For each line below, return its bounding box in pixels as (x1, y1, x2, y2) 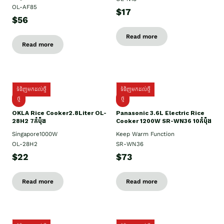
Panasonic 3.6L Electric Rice (116, 109, 204, 117)
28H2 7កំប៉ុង (12, 117, 46, 125)
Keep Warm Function (116, 130, 174, 138)
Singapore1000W (12, 130, 57, 138)
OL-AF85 (12, 3, 37, 11)
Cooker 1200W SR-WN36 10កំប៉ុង (116, 117, 211, 125)
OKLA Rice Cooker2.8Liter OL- (12, 109, 106, 117)
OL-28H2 (12, 140, 37, 148)
